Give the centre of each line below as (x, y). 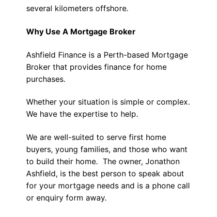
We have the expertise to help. (82, 114)
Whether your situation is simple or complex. (108, 102)
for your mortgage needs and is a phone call (108, 185)
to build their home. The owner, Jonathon (103, 161)
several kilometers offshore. (77, 8)
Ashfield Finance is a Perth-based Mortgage (107, 54)
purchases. (47, 79)
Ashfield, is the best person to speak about (105, 173)
